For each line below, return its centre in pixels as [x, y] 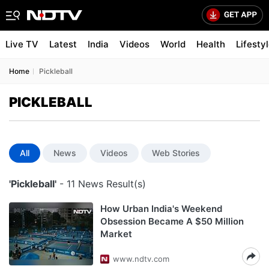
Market [116, 234]
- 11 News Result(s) [101, 184]
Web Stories [176, 153]
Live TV [22, 44]
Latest [63, 44]
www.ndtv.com [141, 259]
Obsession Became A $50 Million [172, 221]
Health [211, 44]
